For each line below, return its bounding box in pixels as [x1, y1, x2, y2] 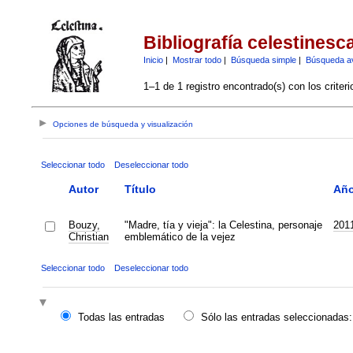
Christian [68, 230, 109, 243]
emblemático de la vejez [124, 230, 236, 243]
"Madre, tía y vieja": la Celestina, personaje [124, 218, 322, 231]
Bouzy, [68, 218, 100, 231]
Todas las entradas [77, 311, 165, 324]
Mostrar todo [172, 54, 221, 65]
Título [124, 182, 156, 195]
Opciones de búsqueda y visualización [53, 120, 194, 129]
